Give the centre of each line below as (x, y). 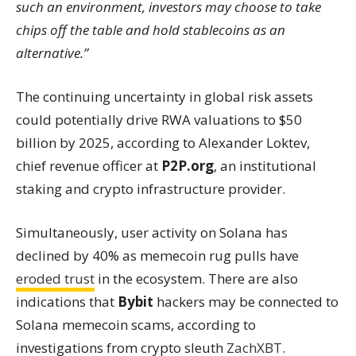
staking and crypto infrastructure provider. (151, 189)
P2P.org (188, 166)
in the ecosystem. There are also (196, 279)
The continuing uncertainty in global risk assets (164, 97)
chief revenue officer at (89, 166)
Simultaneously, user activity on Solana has (152, 232)
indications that (67, 302)
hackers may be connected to (246, 302)
